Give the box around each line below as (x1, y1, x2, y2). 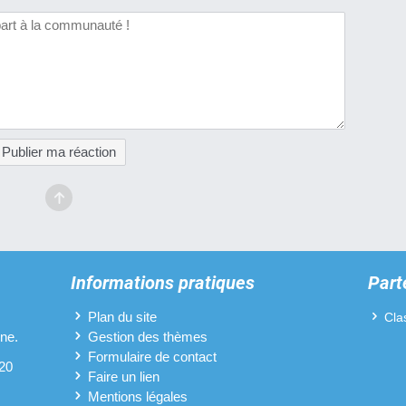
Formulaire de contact (88, 348, 217, 364)
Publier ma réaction (2, 144, 116, 160)
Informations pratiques (70, 272, 255, 295)
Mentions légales (88, 388, 188, 404)
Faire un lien (88, 368, 160, 384)
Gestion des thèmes (88, 328, 208, 344)
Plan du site (88, 308, 158, 324)
